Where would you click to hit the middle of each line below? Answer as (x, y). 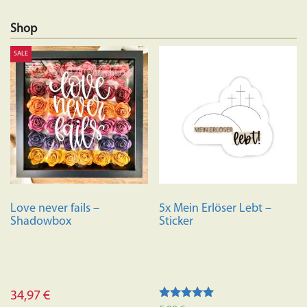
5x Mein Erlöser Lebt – (216, 208)
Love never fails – (55, 208)
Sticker (176, 221)
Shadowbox (41, 221)
